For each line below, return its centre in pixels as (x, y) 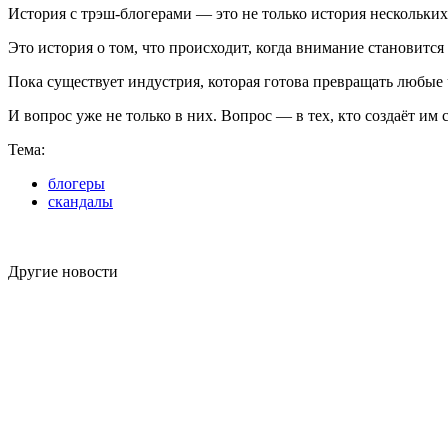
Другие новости (63, 272)
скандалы (80, 202)
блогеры (76, 184)
